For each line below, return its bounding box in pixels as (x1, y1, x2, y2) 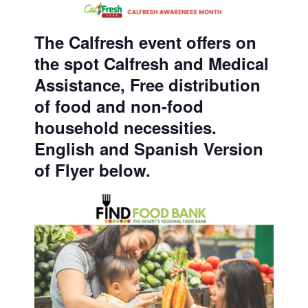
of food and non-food (34, 94, 203, 118)
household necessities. (34, 115, 221, 140)
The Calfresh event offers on (34, 30, 256, 54)
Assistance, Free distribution (34, 73, 261, 97)
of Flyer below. (34, 158, 151, 182)
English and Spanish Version (34, 137, 263, 161)
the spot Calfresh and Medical (34, 52, 269, 76)
